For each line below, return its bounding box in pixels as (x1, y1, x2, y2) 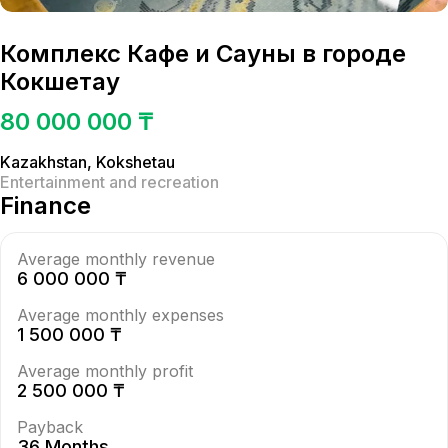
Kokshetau (96, 152, 175, 172)
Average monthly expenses (17, 305, 224, 325)
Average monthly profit (17, 361, 193, 381)
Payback (17, 417, 83, 437)
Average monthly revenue (17, 249, 215, 269)
